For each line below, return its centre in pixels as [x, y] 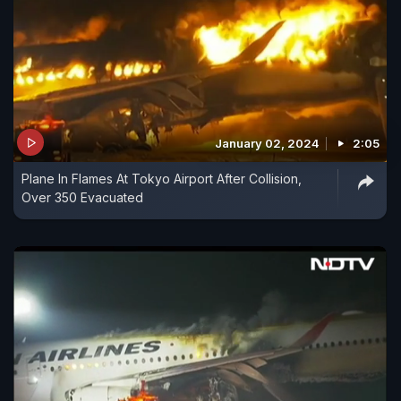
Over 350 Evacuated [82, 198]
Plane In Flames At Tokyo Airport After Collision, [162, 179]
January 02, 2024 [267, 144]
